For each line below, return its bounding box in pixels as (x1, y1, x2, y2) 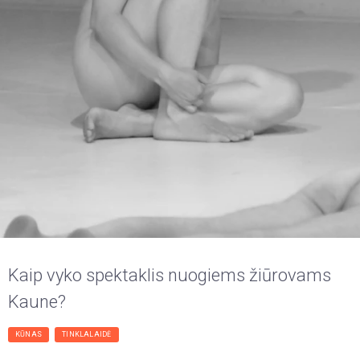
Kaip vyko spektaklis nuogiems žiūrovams (8, 265, 331, 286)
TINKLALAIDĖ (62, 330, 112, 339)
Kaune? (8, 292, 66, 313)
